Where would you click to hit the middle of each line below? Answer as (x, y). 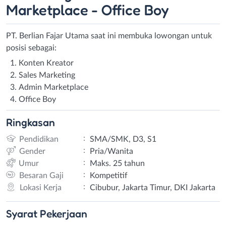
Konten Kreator (46, 63)
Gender (32, 151)
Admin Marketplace (53, 87)
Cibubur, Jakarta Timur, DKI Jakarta (152, 187)
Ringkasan (31, 122)
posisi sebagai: (31, 48)
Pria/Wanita (111, 151)
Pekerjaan (64, 213)
